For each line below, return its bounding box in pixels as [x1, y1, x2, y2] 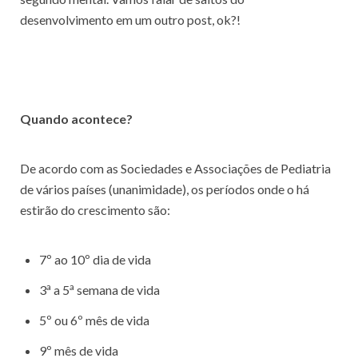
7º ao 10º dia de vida [39, 252, 151, 267]
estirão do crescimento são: [20, 202, 170, 217]
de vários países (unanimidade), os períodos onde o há [20, 181, 309, 197]
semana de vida [74, 282, 160, 297]
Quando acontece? [20, 111, 133, 126]
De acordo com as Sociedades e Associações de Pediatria [20, 161, 331, 176]
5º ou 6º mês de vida [39, 312, 149, 328]
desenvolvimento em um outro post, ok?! [20, 12, 241, 27]
